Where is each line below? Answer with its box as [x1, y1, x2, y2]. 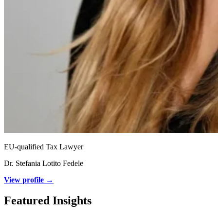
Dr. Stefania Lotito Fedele [4, 159, 83, 167]
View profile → [4, 176, 54, 184]
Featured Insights [4, 194, 91, 207]
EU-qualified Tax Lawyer [4, 143, 83, 151]
